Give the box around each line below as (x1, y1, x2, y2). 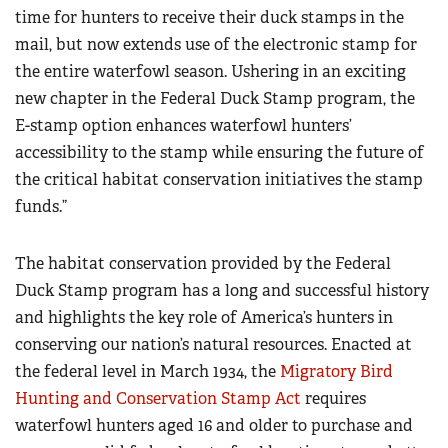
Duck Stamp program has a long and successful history (15, 280, 429, 302)
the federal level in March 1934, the (15, 361, 280, 383)
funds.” (15, 196, 67, 218)
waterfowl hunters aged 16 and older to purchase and (15, 415, 413, 437)
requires (301, 388, 366, 410)
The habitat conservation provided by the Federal (15, 253, 391, 275)
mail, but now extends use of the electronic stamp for (15, 34, 417, 56)
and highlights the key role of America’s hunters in (15, 307, 393, 329)
